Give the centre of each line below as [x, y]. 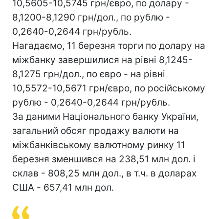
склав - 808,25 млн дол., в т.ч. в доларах [104, 173]
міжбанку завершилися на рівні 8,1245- [102, 60]
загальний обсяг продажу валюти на [96, 131]
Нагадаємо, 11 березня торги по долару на [109, 46]
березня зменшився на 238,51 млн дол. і [104, 159]
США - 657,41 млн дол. [63, 187]
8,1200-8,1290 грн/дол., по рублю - [91, 17]
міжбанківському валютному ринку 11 [99, 145]
